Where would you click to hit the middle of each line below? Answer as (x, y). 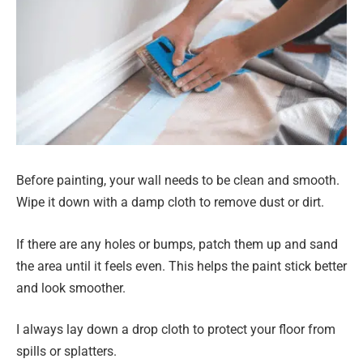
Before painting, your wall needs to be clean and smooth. (178, 181)
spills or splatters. (66, 352)
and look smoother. (71, 288)
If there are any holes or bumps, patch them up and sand (177, 244)
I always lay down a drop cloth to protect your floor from (176, 330)
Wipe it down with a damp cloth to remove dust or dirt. (170, 203)
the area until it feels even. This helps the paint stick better (181, 266)
